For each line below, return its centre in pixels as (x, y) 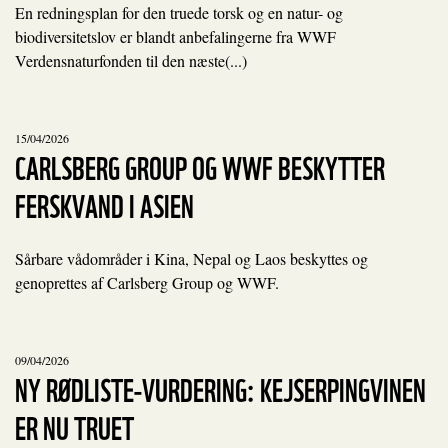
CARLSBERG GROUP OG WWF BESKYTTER (200, 165)
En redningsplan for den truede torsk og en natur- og (179, 12)
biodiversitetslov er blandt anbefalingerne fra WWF (175, 36)
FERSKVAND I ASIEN (104, 203)
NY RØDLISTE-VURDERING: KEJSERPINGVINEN (220, 387)
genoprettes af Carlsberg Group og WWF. (147, 282)
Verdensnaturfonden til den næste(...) (131, 60)
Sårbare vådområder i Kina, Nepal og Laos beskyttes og (191, 258)
